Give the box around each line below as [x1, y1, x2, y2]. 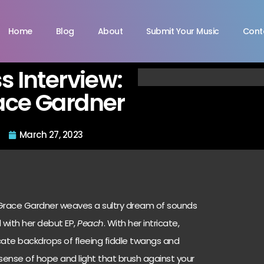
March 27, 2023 [19, 128, 83, 141]
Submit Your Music [146, 25, 219, 37]
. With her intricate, [103, 216, 180, 229]
